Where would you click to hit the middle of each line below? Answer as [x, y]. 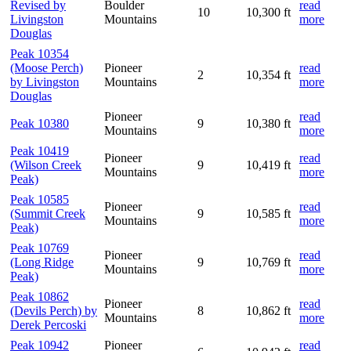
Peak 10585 [40, 199]
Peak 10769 [40, 248]
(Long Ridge [42, 262]
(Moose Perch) [47, 67]
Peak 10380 [40, 123]
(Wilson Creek [46, 165]
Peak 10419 [40, 150]
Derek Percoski [48, 324]
